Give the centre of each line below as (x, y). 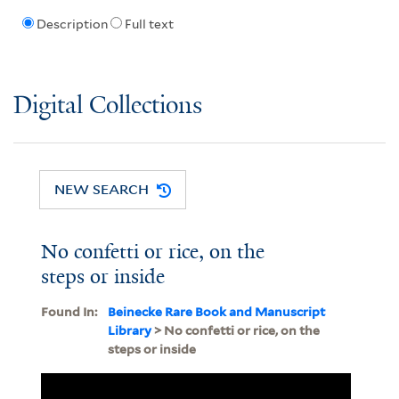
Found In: (69, 311)
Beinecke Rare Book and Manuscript (216, 311)
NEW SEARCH (102, 189)
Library (129, 330)
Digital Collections (108, 106)
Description (72, 24)
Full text (149, 24)
